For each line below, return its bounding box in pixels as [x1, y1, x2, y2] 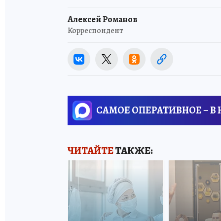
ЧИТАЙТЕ [68, 144, 113, 157]
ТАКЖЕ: [113, 144, 153, 157]
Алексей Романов [68, 13, 138, 25]
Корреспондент [68, 25, 123, 36]
